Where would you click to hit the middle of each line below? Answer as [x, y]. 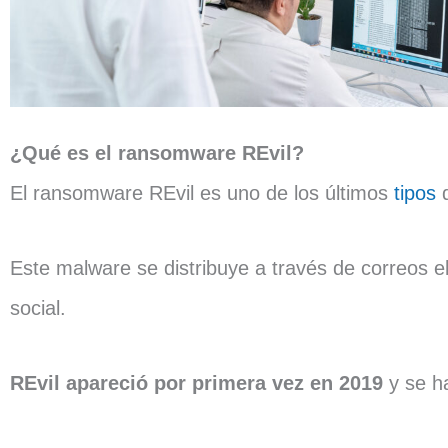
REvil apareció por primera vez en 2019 [196, 383]
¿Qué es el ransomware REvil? [157, 153]
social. [38, 308]
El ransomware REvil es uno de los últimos [202, 193]
